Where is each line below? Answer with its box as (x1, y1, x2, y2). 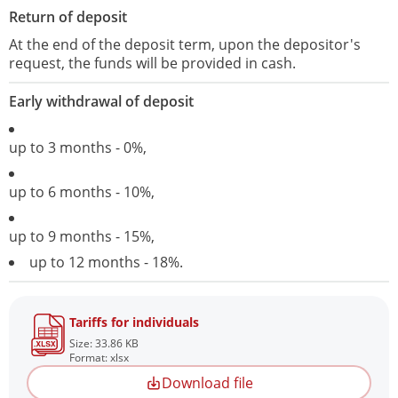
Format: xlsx (69, 350, 129, 366)
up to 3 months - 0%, (9, 138, 150, 158)
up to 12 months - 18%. (29, 252, 183, 273)
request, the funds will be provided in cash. (9, 53, 296, 74)
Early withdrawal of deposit (9, 92, 194, 112)
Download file (161, 373, 253, 394)
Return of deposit (9, 7, 127, 28)
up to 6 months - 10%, (9, 182, 158, 203)
